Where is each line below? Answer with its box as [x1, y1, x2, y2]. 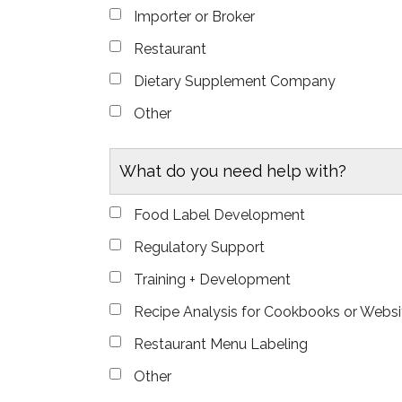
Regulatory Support [134, 238, 266, 256]
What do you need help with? [119, 161, 347, 180]
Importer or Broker [134, 7, 256, 25]
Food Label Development [134, 205, 306, 223]
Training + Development [134, 270, 292, 288]
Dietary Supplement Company [134, 72, 336, 90]
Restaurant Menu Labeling [134, 335, 309, 353]
